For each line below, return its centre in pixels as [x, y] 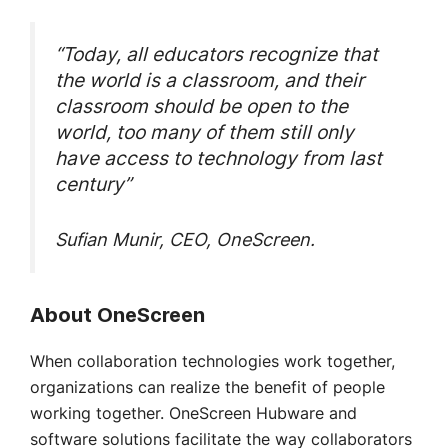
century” [93, 185]
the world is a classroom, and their [209, 81]
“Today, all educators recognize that [216, 55]
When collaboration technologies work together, [212, 361]
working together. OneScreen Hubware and [193, 413]
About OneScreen [117, 314]
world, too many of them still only [204, 133]
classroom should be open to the [201, 107]
